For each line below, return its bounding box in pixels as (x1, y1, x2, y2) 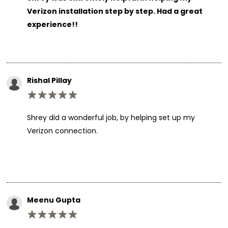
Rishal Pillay (26, 75, 72, 85)
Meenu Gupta (26, 194, 80, 205)
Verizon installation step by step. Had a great (26, 6, 203, 16)
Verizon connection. (26, 125, 98, 136)
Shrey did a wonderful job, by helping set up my (26, 112, 195, 123)
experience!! (26, 19, 78, 30)
